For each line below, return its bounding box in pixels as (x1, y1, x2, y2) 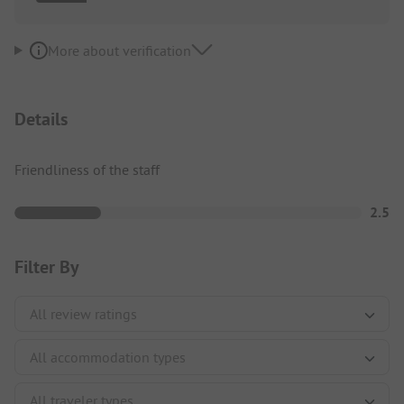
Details (14, 106, 68, 131)
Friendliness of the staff (14, 160, 160, 179)
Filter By (14, 254, 79, 279)
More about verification (47, 41, 191, 60)
